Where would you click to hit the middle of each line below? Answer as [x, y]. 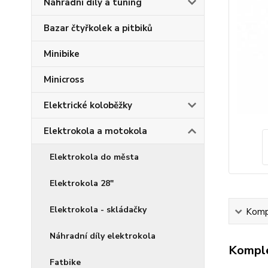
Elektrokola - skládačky [98, 210]
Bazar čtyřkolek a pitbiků [98, 28]
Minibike [62, 54]
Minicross [64, 80]
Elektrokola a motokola [95, 131]
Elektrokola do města [94, 157]
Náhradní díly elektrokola [103, 236]
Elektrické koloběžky [88, 105]
